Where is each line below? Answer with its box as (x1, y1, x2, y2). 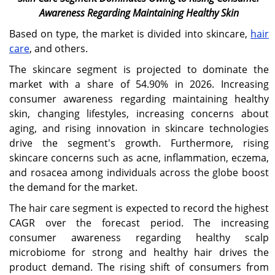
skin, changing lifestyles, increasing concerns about (9, 107, 269, 121)
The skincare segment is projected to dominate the (9, 63, 269, 77)
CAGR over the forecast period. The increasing (9, 216, 269, 230)
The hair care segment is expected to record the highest (9, 201, 269, 215)
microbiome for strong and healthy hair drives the (9, 246, 269, 260)
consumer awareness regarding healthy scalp (9, 231, 269, 245)
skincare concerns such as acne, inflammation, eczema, (9, 151, 269, 165)
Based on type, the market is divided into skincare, (9, 27, 250, 41)
